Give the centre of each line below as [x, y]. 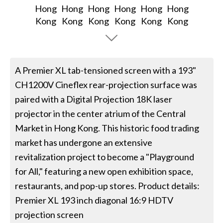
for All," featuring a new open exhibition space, [104, 171]
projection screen [50, 215]
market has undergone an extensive [84, 143]
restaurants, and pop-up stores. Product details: [108, 186]
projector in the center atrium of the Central [101, 114]
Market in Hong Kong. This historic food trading [107, 128]
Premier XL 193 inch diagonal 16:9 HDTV [94, 200]
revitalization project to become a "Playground [105, 157]
